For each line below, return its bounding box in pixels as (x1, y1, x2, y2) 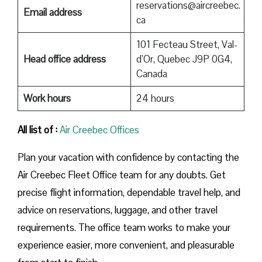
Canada (136, 67, 167, 80)
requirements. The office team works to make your (18, 220, 230, 234)
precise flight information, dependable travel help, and (18, 185, 240, 199)
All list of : (18, 123, 57, 136)
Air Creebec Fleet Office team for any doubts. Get (18, 168, 226, 181)
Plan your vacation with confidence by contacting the (18, 150, 239, 164)
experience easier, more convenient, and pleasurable (18, 238, 235, 251)
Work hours (23, 91, 71, 105)
